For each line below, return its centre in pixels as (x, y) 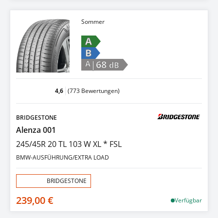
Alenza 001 (36, 130)
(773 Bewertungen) (94, 91)
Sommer (93, 22)
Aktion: (30, 181)
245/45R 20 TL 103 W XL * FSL (69, 144)
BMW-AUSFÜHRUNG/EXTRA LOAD (63, 157)
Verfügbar (188, 200)
